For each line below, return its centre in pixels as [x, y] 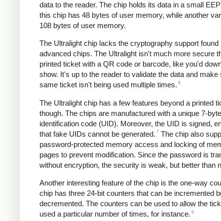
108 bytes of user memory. [83, 25]
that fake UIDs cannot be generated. [97, 134]
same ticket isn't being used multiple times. [108, 85]
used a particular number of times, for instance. [115, 214]
